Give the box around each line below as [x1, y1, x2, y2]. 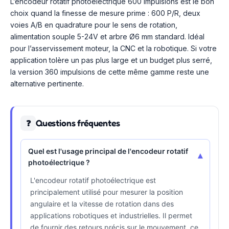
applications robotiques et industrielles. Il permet [30, 211, 192, 220]
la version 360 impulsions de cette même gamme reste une [10, 67, 209, 76]
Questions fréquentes [36, 118, 120, 128]
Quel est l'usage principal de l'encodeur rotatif [28, 147, 188, 155]
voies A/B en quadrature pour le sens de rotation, [10, 20, 177, 29]
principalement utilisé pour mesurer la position [30, 188, 183, 196]
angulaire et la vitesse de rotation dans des [30, 199, 174, 208]
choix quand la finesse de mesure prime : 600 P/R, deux [10, 9, 200, 17]
